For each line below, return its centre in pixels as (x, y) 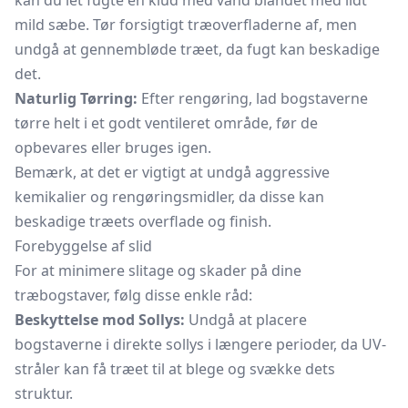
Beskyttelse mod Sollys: (100, 320)
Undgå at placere (246, 320)
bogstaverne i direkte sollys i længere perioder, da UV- (200, 344)
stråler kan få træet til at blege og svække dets (175, 369)
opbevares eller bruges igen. (113, 148)
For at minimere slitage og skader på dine (158, 270)
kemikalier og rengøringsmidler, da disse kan (169, 197)
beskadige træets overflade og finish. (143, 221)
